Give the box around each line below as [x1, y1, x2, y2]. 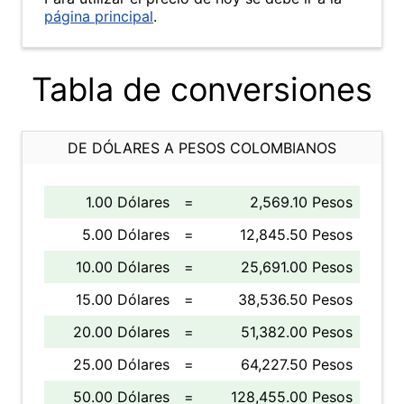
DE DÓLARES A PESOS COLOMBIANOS [68, 139, 336, 157]
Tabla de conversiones [32, 69, 372, 109]
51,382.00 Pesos [241, 323, 353, 341]
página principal [44, 7, 153, 25]
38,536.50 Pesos [238, 290, 353, 308]
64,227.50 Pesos [241, 355, 353, 373]
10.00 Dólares [76, 258, 170, 276]
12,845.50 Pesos [240, 225, 353, 243]
